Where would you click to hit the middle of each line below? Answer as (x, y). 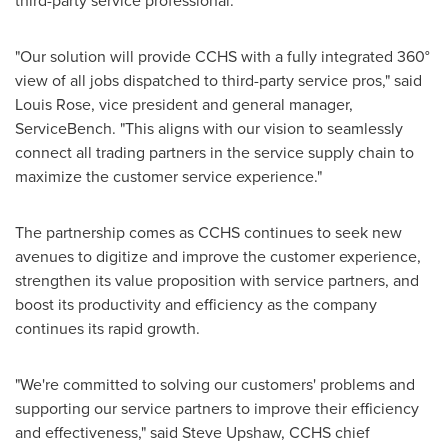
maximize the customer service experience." (168, 176)
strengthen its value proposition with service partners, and (217, 280)
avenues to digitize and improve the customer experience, (218, 256)
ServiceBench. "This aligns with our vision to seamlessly (209, 128)
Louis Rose (53, 104)
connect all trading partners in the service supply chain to (214, 152)
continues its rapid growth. (107, 328)
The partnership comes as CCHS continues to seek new (208, 232)
